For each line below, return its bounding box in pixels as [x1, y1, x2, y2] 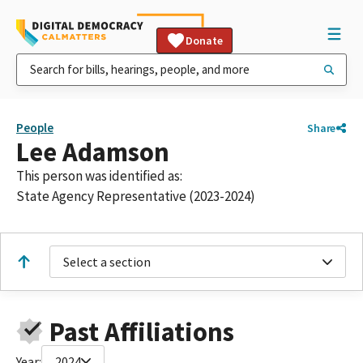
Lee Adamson [16, 135, 169, 169]
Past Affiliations [49, 314, 234, 348]
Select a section [63, 254, 151, 270]
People [16, 120, 53, 135]
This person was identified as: [16, 167, 182, 185]
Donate [186, 33, 223, 48]
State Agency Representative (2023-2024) [16, 187, 255, 205]
